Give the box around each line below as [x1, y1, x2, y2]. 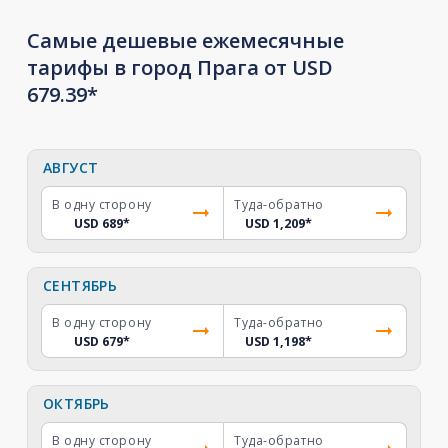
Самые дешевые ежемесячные [26, 27, 344, 54]
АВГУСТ [42, 158, 99, 177]
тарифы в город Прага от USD [26, 54, 333, 81]
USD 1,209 [245, 215, 306, 232]
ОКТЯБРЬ [42, 394, 110, 413]
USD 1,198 [245, 333, 306, 350]
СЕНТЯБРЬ [42, 276, 118, 295]
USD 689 [73, 215, 123, 232]
